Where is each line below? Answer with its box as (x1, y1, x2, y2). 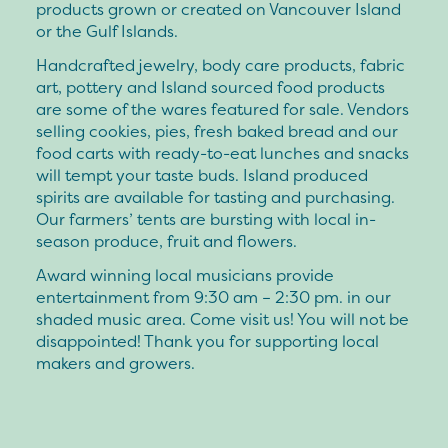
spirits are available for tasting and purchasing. (36, 185, 395, 208)
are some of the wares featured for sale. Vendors (36, 97, 409, 120)
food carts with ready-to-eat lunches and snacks (36, 141, 409, 164)
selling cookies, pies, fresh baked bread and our (36, 119, 398, 142)
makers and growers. (36, 351, 195, 374)
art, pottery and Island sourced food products (36, 75, 385, 98)
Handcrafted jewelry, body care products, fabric (36, 53, 405, 76)
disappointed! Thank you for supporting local (36, 329, 379, 352)
